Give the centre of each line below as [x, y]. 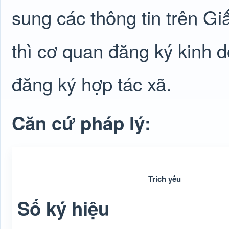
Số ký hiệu [63, 208]
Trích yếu [165, 179]
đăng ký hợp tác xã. [91, 83]
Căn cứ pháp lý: [81, 123]
